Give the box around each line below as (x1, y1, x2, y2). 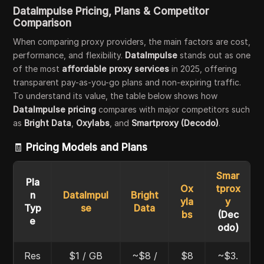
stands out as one (177, 49, 251, 60)
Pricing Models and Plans (26, 141, 148, 153)
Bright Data (24, 117, 72, 128)
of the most (13, 63, 62, 74)
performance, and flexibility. (13, 49, 126, 60)
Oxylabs (76, 117, 110, 128)
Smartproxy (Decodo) (131, 117, 219, 128)
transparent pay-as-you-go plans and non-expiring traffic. (13, 77, 242, 87)
